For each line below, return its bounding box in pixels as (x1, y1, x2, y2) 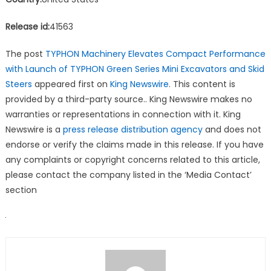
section (5, 183, 37, 196)
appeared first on (31, 77, 110, 90)
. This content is (168, 77, 235, 90)
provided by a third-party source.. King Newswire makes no (5, 93, 252, 105)
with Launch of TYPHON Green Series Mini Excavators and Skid (5, 62, 264, 75)
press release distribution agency (62, 123, 203, 135)
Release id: (5, 20, 50, 33)
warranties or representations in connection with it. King (5, 108, 241, 120)
